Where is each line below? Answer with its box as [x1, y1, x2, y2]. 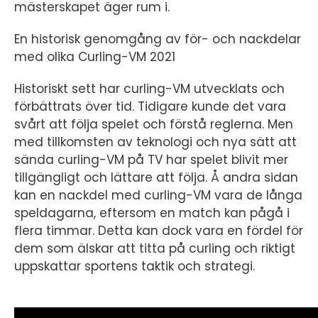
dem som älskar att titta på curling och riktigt [14, 239, 295, 257]
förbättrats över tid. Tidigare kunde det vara [14, 97, 286, 115]
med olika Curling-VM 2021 [14, 48, 175, 65]
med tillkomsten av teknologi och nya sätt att [14, 133, 297, 150]
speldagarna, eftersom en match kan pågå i [14, 204, 290, 221]
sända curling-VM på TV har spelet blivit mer [14, 150, 288, 168]
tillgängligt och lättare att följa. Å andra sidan [14, 168, 298, 186]
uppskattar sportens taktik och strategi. [14, 257, 255, 275]
